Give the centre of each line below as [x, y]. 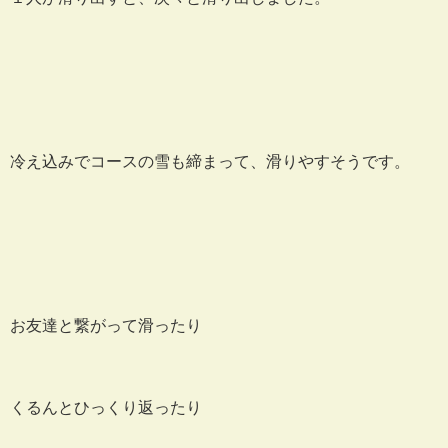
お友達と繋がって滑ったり [106, 325]
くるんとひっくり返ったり [106, 407]
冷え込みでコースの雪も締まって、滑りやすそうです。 [210, 161]
